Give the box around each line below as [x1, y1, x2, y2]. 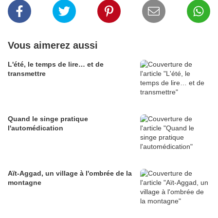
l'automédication [8, 124, 63, 132]
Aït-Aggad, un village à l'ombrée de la [8, 169, 132, 178]
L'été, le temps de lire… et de [8, 60, 104, 69]
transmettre [8, 70, 46, 78]
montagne [8, 179, 41, 187]
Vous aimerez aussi [8, 40, 98, 51]
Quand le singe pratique [8, 115, 88, 123]
